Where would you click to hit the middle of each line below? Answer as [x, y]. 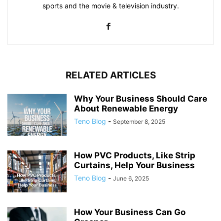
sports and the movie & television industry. [110, 6]
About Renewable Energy [126, 109]
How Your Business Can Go [130, 212]
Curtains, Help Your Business [134, 166]
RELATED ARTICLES [110, 75]
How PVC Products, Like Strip [135, 156]
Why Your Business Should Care [141, 99]
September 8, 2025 [139, 122]
